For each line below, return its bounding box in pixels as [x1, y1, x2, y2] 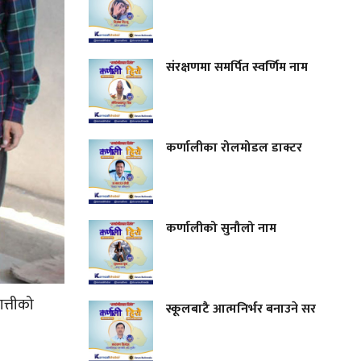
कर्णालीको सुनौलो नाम [166, 217, 280, 239]
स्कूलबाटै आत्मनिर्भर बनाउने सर [166, 297, 317, 320]
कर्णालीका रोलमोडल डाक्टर [166, 136, 306, 159]
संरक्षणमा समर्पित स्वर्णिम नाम [166, 56, 309, 78]
